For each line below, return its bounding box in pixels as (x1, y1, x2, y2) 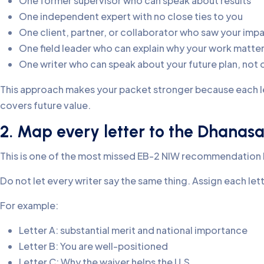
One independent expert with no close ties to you (19, 9, 243, 22)
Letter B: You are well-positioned (19, 239, 168, 252)
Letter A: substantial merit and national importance (19, 223, 247, 236)
